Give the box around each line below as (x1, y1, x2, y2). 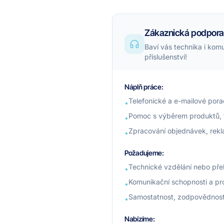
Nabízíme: (124, 214, 155, 223)
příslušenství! (144, 52, 187, 61)
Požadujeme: (124, 148, 164, 157)
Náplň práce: (124, 82, 163, 91)
